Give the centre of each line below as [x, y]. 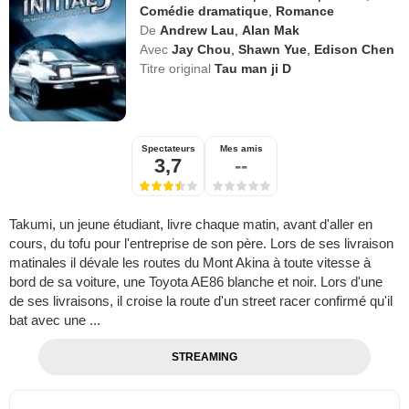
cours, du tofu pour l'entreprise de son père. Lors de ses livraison [201, 244]
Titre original [178, 69]
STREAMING [204, 357]
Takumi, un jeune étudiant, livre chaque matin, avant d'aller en [191, 225]
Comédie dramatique [204, 11]
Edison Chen [355, 50]
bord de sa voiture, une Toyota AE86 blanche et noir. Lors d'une [196, 282]
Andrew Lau [198, 31]
